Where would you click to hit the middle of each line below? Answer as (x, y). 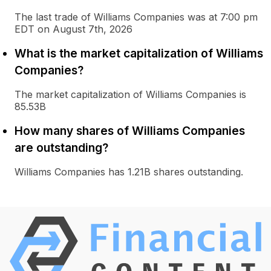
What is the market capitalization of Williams (139, 53)
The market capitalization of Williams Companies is (130, 94)
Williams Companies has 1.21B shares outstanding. (129, 172)
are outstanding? (61, 148)
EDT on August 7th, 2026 (73, 29)
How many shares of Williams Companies (130, 131)
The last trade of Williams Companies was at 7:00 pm (136, 17)
